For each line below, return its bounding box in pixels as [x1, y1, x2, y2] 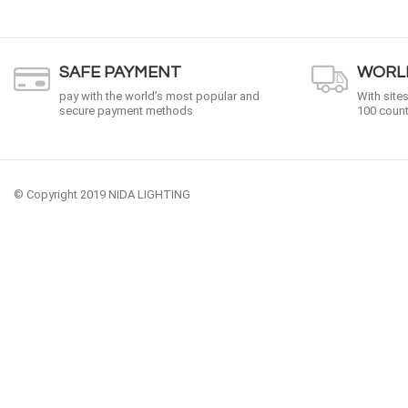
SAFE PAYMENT [59, 64, 181, 81]
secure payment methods [59, 104, 193, 117]
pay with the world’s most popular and [59, 89, 260, 103]
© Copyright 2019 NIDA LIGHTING [14, 188, 190, 201]
